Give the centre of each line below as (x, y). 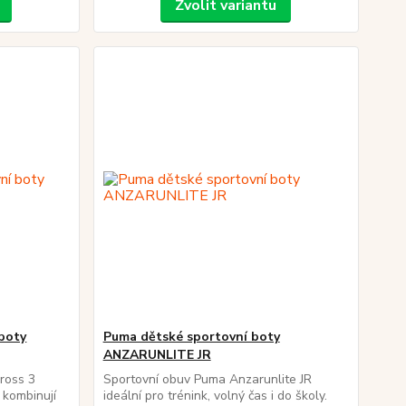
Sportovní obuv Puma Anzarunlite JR (207, 379)
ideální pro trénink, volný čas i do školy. (215, 396)
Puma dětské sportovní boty (191, 337)
